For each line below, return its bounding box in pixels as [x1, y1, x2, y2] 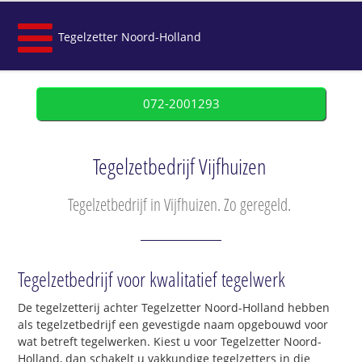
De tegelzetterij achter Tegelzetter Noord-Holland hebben [18, 300, 330, 316]
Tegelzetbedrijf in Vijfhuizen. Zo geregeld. [67, 193, 291, 216]
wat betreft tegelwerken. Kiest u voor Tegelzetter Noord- [18, 334, 322, 350]
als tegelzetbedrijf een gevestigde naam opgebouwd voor [18, 317, 329, 333]
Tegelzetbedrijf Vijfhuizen [92, 152, 266, 181]
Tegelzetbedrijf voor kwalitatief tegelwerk [18, 265, 286, 293]
